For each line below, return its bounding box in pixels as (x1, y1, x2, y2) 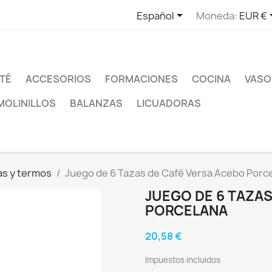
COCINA (192, 72, 231, 86)
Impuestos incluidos (145, 254, 220, 265)
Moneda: (195, 8, 237, 22)
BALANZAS (70, 97, 123, 110)
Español (136, 8, 174, 22)
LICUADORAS (137, 97, 201, 110)
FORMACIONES (105, 72, 178, 86)
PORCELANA (145, 202, 228, 220)
